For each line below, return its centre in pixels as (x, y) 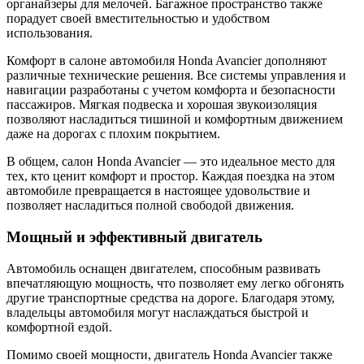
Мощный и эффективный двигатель (134, 237)
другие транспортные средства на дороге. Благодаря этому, (171, 297)
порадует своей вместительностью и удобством (138, 19)
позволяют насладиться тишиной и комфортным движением (175, 119)
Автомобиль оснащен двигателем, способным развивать (163, 268)
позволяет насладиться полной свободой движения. (150, 206)
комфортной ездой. (59, 327)
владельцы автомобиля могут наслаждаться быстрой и (158, 312)
